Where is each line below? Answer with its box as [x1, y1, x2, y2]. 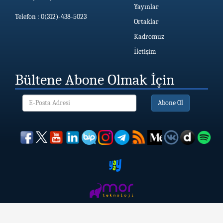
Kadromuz [134, 32, 164, 41]
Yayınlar [134, 2, 159, 11]
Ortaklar [134, 17, 159, 26]
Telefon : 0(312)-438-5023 [15, 12, 87, 21]
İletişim [134, 47, 156, 56]
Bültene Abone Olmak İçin [15, 71, 175, 89]
